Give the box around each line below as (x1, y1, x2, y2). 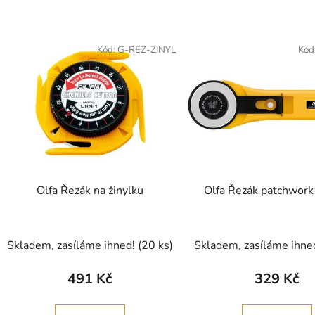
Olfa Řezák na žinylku (36, 182, 143, 198)
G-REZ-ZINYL (117, 44, 176, 57)
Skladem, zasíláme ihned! (6, 237, 138, 253)
